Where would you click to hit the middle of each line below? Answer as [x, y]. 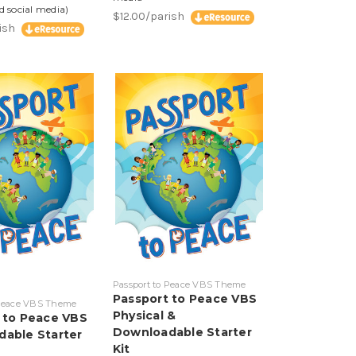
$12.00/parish [149, 17]
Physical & [144, 315]
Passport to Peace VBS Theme [179, 284]
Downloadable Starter [182, 332]
